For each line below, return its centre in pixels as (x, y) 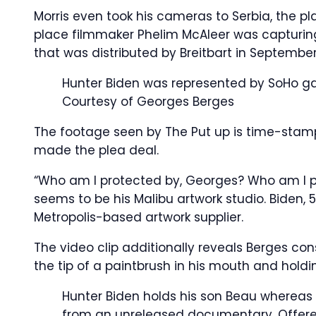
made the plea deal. (96, 150)
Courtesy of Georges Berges (148, 102)
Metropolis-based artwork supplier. (139, 217)
